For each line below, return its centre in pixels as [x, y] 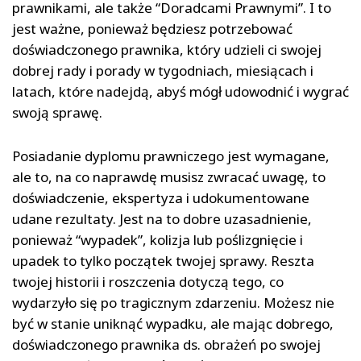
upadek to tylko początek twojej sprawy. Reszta [163, 261]
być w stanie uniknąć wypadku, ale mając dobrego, [173, 324]
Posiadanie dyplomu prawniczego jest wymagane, [171, 156]
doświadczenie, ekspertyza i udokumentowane [161, 198]
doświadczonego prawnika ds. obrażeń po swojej [166, 345]
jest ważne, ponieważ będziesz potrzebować [152, 29]
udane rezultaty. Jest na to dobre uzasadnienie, [162, 219]
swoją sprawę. [57, 113]
